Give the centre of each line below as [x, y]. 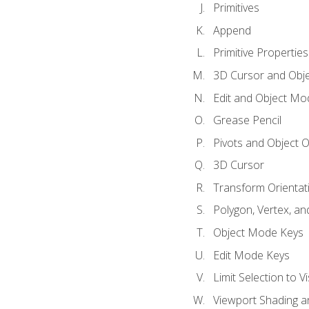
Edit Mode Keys [251, 255]
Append [232, 30]
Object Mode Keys [258, 232]
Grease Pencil [247, 120]
